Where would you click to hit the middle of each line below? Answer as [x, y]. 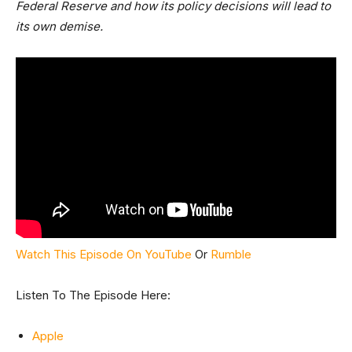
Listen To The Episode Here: [93, 295]
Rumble [231, 254]
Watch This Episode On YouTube [104, 254]
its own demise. [59, 27]
